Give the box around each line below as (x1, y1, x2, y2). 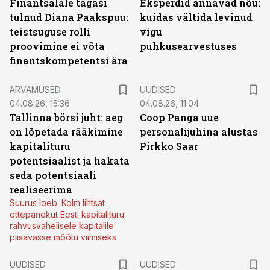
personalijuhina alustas (140, 125, 258, 138)
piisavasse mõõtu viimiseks (10, 232, 116, 242)
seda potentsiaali (10, 169, 96, 181)
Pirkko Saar (140, 140, 198, 152)
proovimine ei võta (10, 40, 105, 52)
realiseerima (10, 183, 72, 196)
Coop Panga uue (140, 111, 219, 124)
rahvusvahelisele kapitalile (10, 221, 114, 231)
